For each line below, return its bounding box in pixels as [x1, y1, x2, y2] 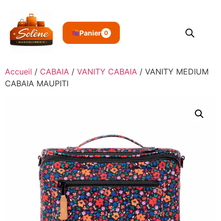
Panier [79, 29, 101, 37]
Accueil [5, 67, 32, 76]
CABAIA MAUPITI [5, 78, 69, 88]
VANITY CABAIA [77, 67, 137, 76]
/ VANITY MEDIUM [137, 67, 209, 76]
